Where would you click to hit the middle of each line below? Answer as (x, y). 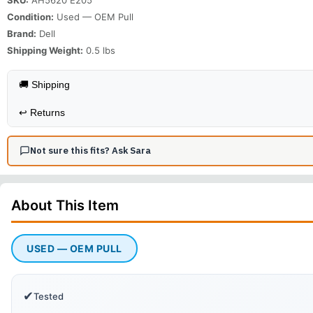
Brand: (22, 33)
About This (50, 205)
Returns (48, 112)
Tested (49, 296)
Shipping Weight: (45, 50)
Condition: (30, 16)
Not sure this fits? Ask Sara (90, 151)
